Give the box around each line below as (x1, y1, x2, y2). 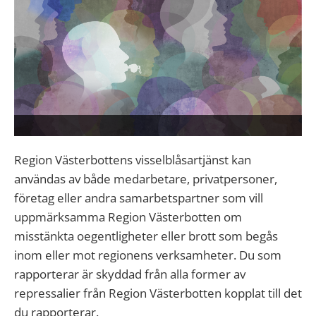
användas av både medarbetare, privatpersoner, (14, 171, 277, 188)
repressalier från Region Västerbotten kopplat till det (14, 285, 302, 302)
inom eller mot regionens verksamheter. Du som (14, 247, 281, 264)
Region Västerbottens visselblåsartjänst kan (14, 152, 251, 169)
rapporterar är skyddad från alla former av (14, 266, 245, 283)
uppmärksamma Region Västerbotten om (14, 209, 242, 226)
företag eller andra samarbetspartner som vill (14, 190, 263, 207)
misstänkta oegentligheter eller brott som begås (14, 228, 278, 245)
